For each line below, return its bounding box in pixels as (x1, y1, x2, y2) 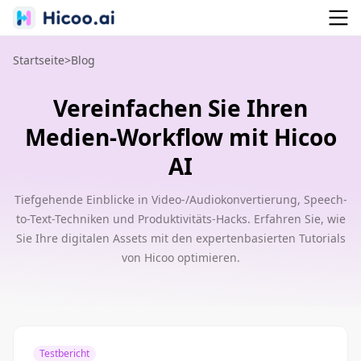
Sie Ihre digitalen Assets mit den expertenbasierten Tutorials (15, 230, 346, 246)
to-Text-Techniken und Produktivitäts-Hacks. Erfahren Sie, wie (15, 211, 346, 226)
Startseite (13, 52, 64, 68)
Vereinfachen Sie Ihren (53, 93, 308, 123)
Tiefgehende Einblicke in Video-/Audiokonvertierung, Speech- (14, 192, 347, 207)
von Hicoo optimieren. (121, 250, 240, 265)
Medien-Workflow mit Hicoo (24, 122, 337, 152)
